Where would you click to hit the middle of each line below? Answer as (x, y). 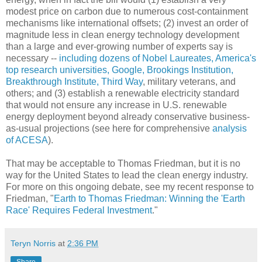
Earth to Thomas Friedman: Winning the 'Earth (149, 199)
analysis (230, 129)
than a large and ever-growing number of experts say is (119, 47)
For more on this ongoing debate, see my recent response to (130, 187)
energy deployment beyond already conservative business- (128, 117)
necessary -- (32, 58)
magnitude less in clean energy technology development (123, 35)
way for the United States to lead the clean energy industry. (127, 175)
